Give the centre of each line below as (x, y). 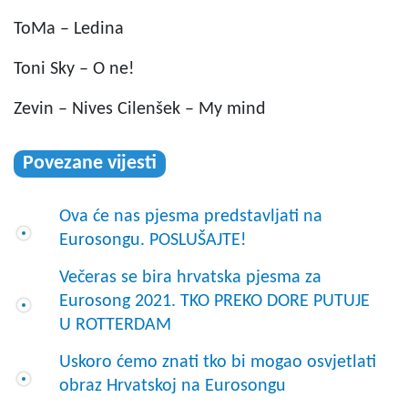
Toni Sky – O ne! (74, 69)
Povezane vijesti (90, 163)
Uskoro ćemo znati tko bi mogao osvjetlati (218, 362)
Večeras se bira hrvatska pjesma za (190, 277)
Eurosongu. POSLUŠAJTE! (153, 240)
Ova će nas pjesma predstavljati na (191, 216)
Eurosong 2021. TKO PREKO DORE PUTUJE (214, 301)
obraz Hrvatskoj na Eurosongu (173, 386)
